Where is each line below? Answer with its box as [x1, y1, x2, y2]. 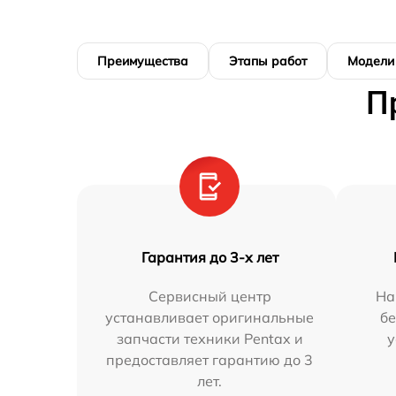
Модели [347, 52, 394, 69]
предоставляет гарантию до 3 [106, 350, 314, 369]
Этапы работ [229, 52, 307, 69]
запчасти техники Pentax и [116, 329, 303, 347]
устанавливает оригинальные [105, 308, 315, 326]
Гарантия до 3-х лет [141, 247, 278, 266]
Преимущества [97, 52, 188, 69]
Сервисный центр [148, 286, 271, 305]
